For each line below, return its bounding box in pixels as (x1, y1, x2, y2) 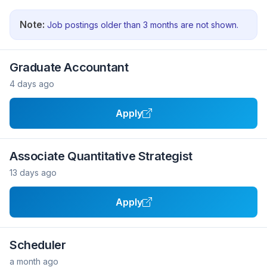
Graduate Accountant (10, 60, 129, 74)
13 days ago (10, 167, 57, 178)
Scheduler (10, 238, 66, 252)
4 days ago (10, 79, 54, 89)
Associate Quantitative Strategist (10, 149, 193, 163)
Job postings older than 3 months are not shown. (45, 20, 238, 30)
